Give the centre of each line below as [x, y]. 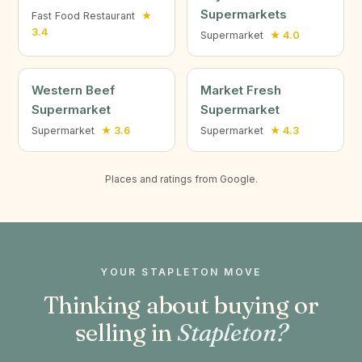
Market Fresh [241, 90]
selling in [126, 333]
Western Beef [73, 90]
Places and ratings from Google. [181, 179]
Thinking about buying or [181, 305]
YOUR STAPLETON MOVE [181, 272]
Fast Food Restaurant [85, 16]
